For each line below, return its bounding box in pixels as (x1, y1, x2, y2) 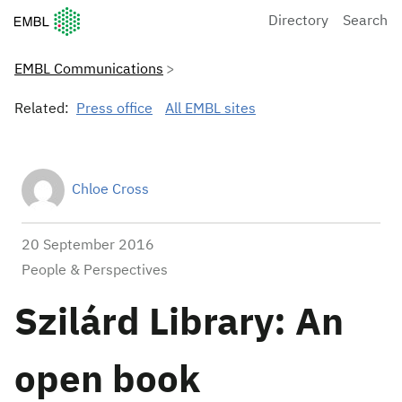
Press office (76, 102, 153, 117)
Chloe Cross (72, 183, 149, 197)
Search (343, 13, 388, 29)
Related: (14, 102, 69, 117)
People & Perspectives (22, 264, 168, 278)
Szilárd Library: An (14, 305, 344, 343)
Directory (268, 13, 328, 29)
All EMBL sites (165, 102, 256, 117)
